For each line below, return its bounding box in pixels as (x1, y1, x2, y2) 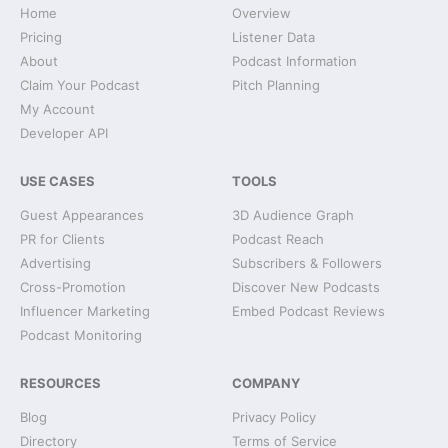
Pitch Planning (232, 77, 320, 93)
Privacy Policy (232, 409, 316, 425)
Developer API (20, 125, 108, 141)
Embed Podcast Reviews (232, 303, 385, 319)
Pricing (20, 29, 62, 45)
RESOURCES (20, 375, 101, 391)
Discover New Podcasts (232, 279, 380, 295)
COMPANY (232, 375, 300, 391)
